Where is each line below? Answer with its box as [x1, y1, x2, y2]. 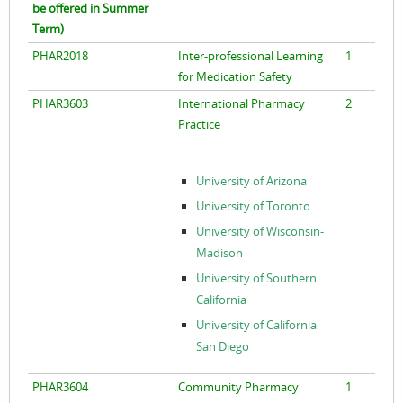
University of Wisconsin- [195, 223, 324, 239]
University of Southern [195, 270, 317, 286]
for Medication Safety [178, 69, 292, 85]
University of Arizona [195, 173, 307, 189]
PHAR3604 [32, 380, 88, 395]
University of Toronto [195, 198, 310, 214]
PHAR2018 [32, 49, 88, 64]
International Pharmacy [178, 96, 305, 112]
